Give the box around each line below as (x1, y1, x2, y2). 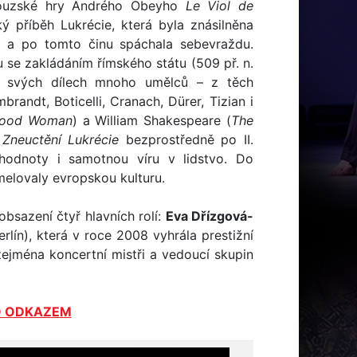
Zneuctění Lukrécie (2, 131, 120, 147)
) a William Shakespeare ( (72, 112, 232, 128)
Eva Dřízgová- (165, 208, 254, 224)
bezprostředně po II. (119, 131, 254, 147)
